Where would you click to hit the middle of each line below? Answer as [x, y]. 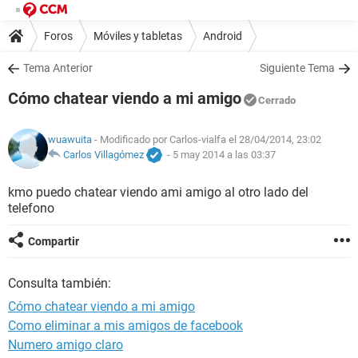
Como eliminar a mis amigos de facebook [125, 326]
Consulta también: [60, 283]
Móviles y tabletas [138, 36]
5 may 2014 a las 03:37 [224, 155]
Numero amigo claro [66, 345]
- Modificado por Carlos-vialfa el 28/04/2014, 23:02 [207, 140]
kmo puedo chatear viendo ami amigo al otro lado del [158, 192]
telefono [31, 208]
